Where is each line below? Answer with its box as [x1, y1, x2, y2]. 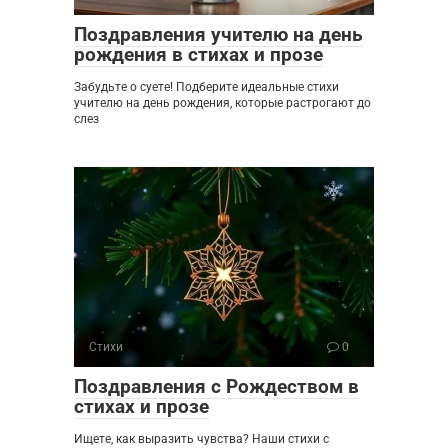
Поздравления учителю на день [74, 23, 363, 47]
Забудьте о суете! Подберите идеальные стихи [74, 80, 339, 95]
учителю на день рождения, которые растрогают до [74, 96, 371, 111]
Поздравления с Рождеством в [74, 375, 359, 399]
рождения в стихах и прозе [74, 43, 323, 67]
